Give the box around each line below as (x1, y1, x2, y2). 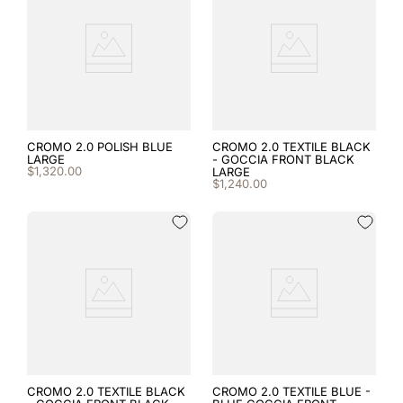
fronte (45, 39, 85, 56)
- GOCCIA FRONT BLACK (212, 152, 354, 166)
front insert (50, 77, 122, 94)
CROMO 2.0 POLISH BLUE (27, 139, 173, 154)
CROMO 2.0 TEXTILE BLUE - (212, 384, 371, 399)
